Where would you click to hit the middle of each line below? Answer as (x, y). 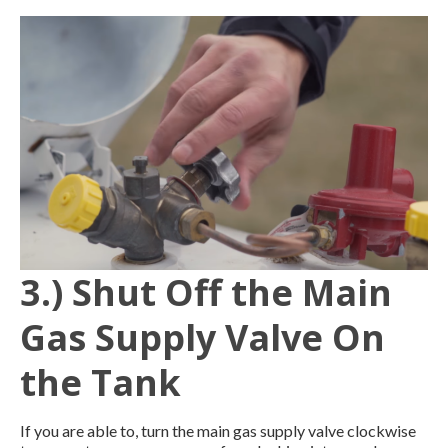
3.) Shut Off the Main (206, 292)
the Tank (100, 382)
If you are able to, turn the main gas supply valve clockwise (218, 430)
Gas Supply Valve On (202, 337)
